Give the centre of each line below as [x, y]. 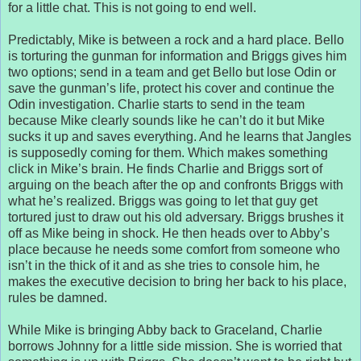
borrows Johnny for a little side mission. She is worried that [175, 346]
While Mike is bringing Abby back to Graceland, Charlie [165, 330]
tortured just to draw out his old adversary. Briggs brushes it [176, 217]
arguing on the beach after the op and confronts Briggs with [176, 185]
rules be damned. [58, 297]
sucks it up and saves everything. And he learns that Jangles [180, 136]
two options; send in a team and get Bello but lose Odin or [172, 72]
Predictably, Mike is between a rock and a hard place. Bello [176, 39]
